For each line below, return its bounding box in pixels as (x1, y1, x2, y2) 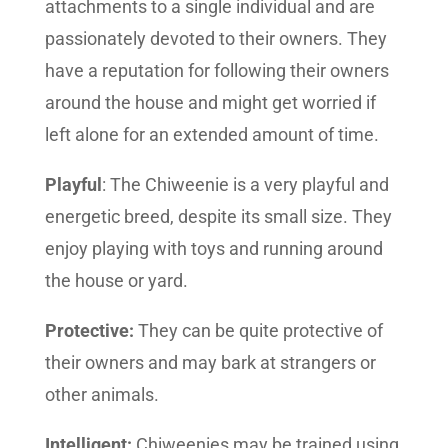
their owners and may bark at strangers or (44, 352, 376, 373)
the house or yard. (44, 270, 188, 291)
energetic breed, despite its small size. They (44, 206, 392, 227)
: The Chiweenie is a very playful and (101, 174, 389, 195)
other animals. (44, 384, 159, 405)
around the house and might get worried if (44, 92, 376, 113)
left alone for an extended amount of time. (44, 124, 379, 145)
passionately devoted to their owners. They (44, 28, 387, 49)
